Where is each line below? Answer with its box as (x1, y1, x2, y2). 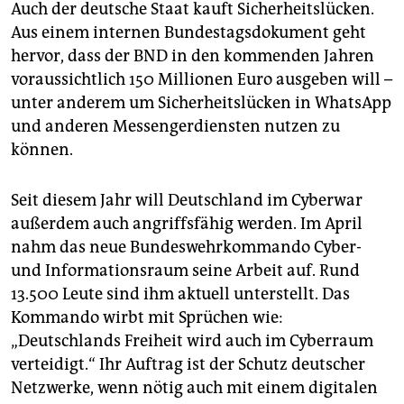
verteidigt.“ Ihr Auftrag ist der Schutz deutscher (11, 354, 365, 375)
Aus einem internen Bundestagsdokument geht (11, 23, 366, 43)
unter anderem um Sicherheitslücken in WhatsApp (11, 93, 391, 114)
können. (11, 140, 73, 161)
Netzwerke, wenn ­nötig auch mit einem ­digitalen (11, 378, 378, 399)
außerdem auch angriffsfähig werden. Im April (11, 214, 363, 234)
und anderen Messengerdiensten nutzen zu (11, 116, 340, 137)
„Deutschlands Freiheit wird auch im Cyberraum (11, 331, 373, 352)
